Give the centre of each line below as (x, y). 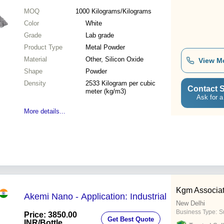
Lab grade (100, 35)
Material (35, 59)
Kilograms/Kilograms (121, 11)
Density (35, 83)
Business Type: (196, 212)
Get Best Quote (131, 219)
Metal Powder (105, 47)
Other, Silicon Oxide (114, 59)
